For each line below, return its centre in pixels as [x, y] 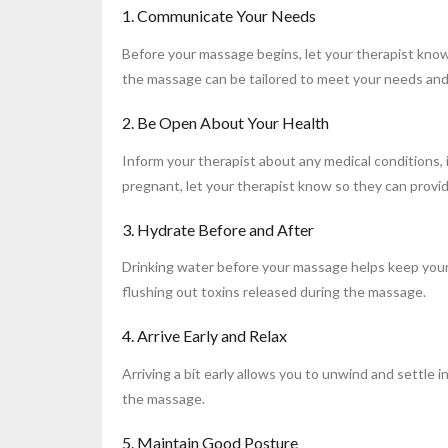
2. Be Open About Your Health [225, 122]
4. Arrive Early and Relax [204, 336]
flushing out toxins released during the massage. [274, 292]
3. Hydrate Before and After [218, 229]
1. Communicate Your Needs [219, 15]
